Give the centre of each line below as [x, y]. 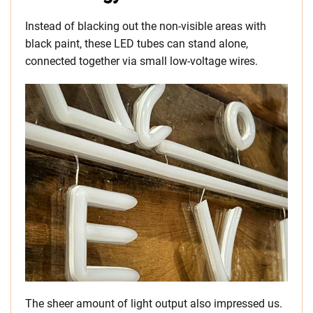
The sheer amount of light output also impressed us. [154, 304]
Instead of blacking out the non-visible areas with [146, 27]
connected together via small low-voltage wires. [141, 61]
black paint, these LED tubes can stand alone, [137, 44]
